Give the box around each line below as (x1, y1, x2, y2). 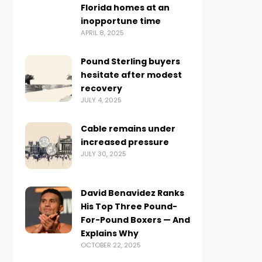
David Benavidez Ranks (80, 187, 184, 199)
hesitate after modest (80, 69, 182, 81)
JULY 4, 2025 (80, 95, 122, 105)
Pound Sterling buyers (80, 56, 180, 67)
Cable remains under (80, 123, 175, 135)
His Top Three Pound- (80, 201, 177, 212)
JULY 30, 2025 (80, 149, 126, 158)
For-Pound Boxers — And (80, 214, 190, 226)
